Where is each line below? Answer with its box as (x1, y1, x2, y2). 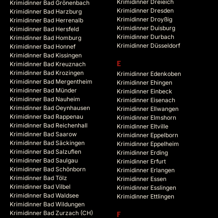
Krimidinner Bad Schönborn (10, 165, 86, 173)
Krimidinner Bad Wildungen (10, 200, 85, 208)
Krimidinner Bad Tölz (10, 174, 67, 182)
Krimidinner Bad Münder (10, 87, 77, 94)
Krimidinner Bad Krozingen (10, 69, 84, 77)
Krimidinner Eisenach (117, 96, 175, 104)
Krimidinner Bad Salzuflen (10, 148, 81, 156)
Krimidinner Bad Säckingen (10, 139, 85, 147)
